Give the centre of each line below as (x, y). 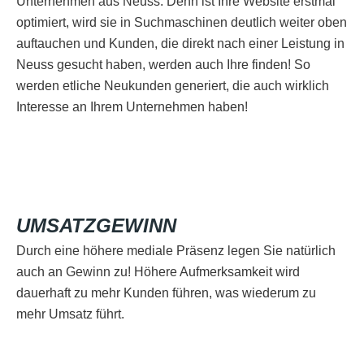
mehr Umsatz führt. (70, 314)
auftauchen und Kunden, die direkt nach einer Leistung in (180, 44)
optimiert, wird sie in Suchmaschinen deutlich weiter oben (182, 23)
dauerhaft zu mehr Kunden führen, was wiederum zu (166, 293)
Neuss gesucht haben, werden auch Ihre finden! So (163, 65)
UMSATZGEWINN (96, 226)
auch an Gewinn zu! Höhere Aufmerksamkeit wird (158, 272)
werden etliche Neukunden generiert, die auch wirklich (173, 86)
